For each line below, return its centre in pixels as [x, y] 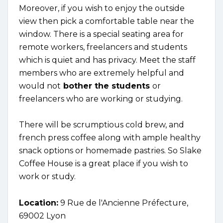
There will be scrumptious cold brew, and [102, 124]
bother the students [107, 86]
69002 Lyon [42, 216]
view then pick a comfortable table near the [107, 21]
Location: [39, 203]
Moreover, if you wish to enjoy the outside [102, 8]
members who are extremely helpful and [102, 73]
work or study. [48, 176]
